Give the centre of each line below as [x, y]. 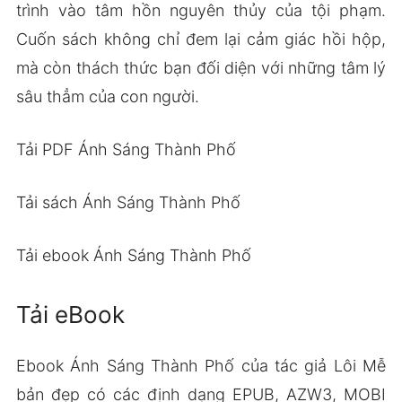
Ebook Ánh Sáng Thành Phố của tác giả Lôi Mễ [201, 365]
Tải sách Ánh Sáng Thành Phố [128, 202]
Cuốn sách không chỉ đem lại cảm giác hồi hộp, [201, 39]
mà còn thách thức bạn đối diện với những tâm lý [201, 67]
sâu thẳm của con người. [107, 96]
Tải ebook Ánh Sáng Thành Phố [133, 255]
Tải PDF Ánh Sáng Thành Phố [126, 149]
